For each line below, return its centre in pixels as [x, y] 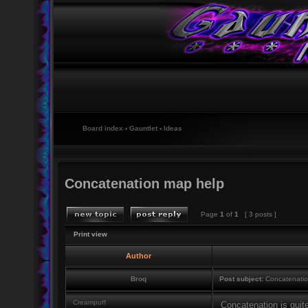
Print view [90, 234]
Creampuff [89, 302]
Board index [102, 128]
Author [138, 256]
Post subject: [241, 279]
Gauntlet [143, 128]
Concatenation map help [144, 184]
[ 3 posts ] [257, 214]
